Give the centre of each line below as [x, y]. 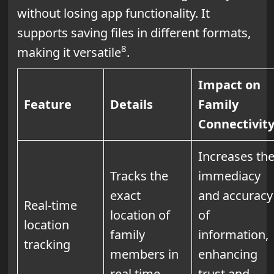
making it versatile [69, 52]
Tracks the [139, 176]
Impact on [229, 84]
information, [233, 234]
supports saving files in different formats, [134, 32]
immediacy [229, 176]
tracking [47, 244]
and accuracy [235, 195]
